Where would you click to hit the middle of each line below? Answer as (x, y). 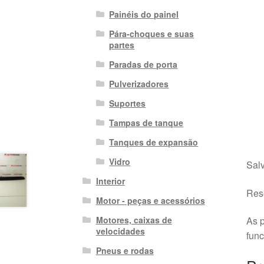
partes (122, 44)
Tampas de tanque (146, 122)
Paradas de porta (143, 64)
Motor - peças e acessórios (150, 200)
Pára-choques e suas (152, 33)
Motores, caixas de (134, 220)
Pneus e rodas (125, 250)
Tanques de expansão (154, 142)
